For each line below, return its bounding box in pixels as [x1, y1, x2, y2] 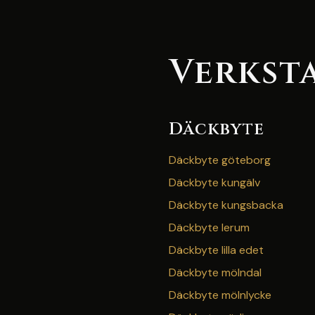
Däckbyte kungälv [169, 175, 260, 190]
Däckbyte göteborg [169, 153, 271, 167]
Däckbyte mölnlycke [169, 288, 271, 302]
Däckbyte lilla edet [169, 243, 264, 257]
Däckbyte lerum [169, 220, 250, 235]
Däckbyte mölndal [169, 265, 262, 280]
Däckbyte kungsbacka [169, 198, 283, 212]
